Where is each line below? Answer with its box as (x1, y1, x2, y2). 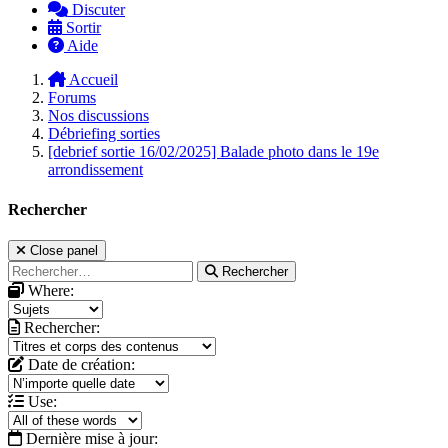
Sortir (66, 19, 101, 37)
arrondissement (48, 161, 143, 179)
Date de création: (24, 355, 135, 373)
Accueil (69, 71, 118, 89)
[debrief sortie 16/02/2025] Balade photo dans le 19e (48, 143, 379, 161)
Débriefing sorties (48, 125, 160, 143)
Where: (24, 281, 74, 299)
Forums (48, 89, 96, 107)
